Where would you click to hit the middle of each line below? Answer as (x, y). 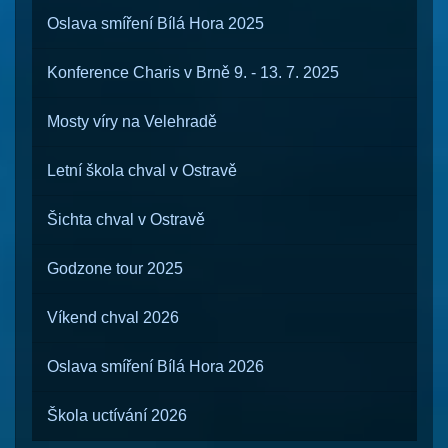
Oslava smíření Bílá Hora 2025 (155, 23)
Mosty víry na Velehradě (132, 121)
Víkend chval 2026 (113, 317)
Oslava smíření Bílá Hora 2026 (155, 366)
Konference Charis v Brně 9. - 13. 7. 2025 (193, 72)
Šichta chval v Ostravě (126, 219)
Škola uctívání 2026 (117, 415)
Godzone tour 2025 (115, 268)
